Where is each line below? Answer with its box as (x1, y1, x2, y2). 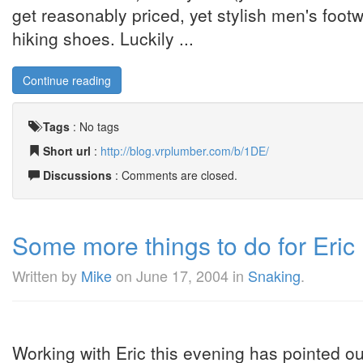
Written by (12, 265, 81, 286)
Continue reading (23, 72, 111, 88)
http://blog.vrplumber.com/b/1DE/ (100, 143, 269, 159)
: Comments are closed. (112, 167, 237, 183)
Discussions (43, 167, 112, 183)
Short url (43, 143, 91, 159)
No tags (79, 118, 119, 135)
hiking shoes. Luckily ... (12, 26, 194, 50)
